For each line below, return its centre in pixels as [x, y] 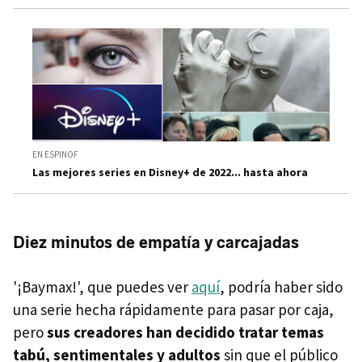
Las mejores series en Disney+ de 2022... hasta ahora [170, 173]
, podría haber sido [281, 287]
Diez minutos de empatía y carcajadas [156, 243]
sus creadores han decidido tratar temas [185, 333]
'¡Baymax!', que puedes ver [102, 287]
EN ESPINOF [55, 155]
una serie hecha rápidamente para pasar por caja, [173, 310]
